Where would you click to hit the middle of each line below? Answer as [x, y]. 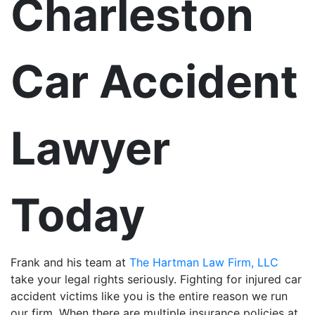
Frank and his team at [70, 262]
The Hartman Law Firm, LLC [204, 262]
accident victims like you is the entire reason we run [149, 296]
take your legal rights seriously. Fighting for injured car [156, 279]
